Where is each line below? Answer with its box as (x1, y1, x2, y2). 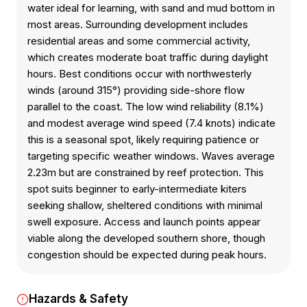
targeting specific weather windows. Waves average (27, 149, 275, 162)
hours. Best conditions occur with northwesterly (27, 67, 251, 80)
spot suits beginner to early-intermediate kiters (27, 182, 247, 195)
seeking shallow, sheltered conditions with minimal (27, 199, 262, 212)
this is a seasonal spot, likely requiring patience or (27, 133, 259, 146)
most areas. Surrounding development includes (27, 18, 248, 31)
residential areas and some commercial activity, (27, 34, 250, 47)
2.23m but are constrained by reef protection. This (27, 166, 264, 179)
